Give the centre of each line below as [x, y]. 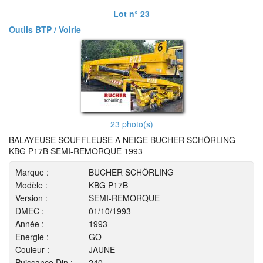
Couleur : [32, 249]
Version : [31, 198]
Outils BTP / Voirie [45, 29]
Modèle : [31, 185]
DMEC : [30, 211]
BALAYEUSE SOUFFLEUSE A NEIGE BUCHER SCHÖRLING [122, 140]
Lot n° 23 [131, 14]
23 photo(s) [131, 124]
